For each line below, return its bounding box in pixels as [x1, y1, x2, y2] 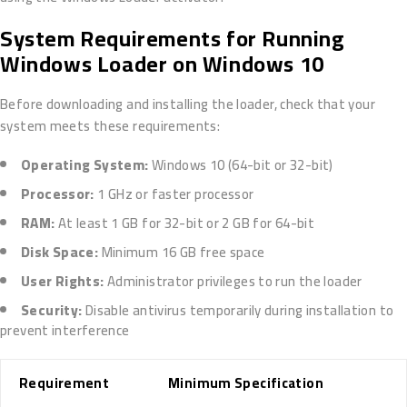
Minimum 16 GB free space [98, 239, 265, 266]
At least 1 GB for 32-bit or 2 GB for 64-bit [55, 210, 314, 237]
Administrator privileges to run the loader [104, 268, 362, 295]
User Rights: [21, 268, 104, 295]
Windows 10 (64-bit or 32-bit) [148, 152, 333, 179]
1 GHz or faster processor [94, 181, 254, 208]
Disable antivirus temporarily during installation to [82, 297, 394, 324]
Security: [21, 297, 83, 324]
